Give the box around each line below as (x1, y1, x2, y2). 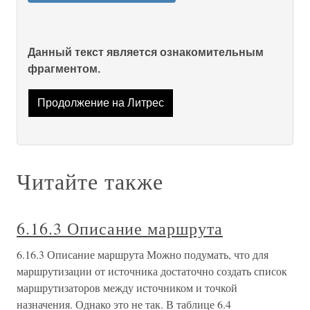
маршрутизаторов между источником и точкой (17, 280, 237, 295)
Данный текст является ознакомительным (28, 46, 264, 58)
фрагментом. (28, 62, 100, 75)
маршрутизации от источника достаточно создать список (17, 263, 287, 278)
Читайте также (17, 165, 163, 196)
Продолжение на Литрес (37, 96, 164, 109)
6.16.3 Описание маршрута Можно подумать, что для (17, 246, 268, 262)
